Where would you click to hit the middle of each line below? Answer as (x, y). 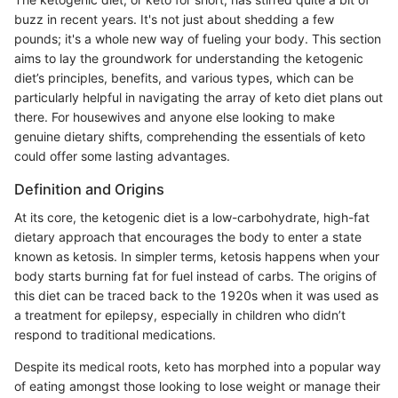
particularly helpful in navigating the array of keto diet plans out (199, 97)
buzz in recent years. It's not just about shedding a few (174, 19)
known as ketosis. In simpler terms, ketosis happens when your (197, 257)
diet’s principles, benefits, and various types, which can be (184, 78)
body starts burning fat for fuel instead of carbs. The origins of (195, 276)
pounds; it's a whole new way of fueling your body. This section (198, 39)
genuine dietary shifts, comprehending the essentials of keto (190, 136)
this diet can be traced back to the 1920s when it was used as (196, 296)
